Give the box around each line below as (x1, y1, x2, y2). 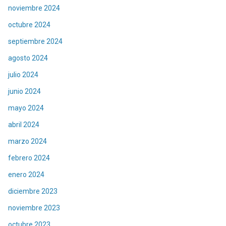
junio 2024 (8, 87, 41, 96)
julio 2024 (8, 71, 38, 79)
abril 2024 (8, 121, 39, 129)
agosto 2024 (8, 54, 48, 63)
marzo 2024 (8, 137, 47, 146)
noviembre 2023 (8, 204, 60, 212)
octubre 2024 (8, 21, 50, 29)
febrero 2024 (8, 154, 50, 162)
